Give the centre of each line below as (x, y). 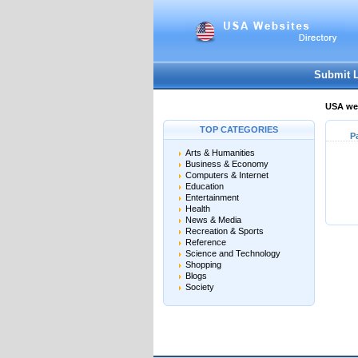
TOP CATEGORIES (239, 129)
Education (205, 186)
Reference (206, 242)
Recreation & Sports (225, 231)
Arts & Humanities (220, 153)
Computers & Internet (227, 175)
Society (200, 287)
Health (198, 209)
